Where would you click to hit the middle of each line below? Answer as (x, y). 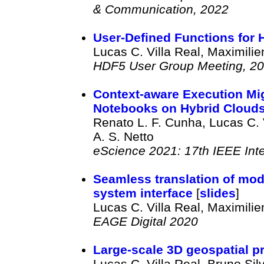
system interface (143, 193)
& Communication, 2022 (161, 9)
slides (217, 193)
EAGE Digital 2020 (145, 221)
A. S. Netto (123, 136)
